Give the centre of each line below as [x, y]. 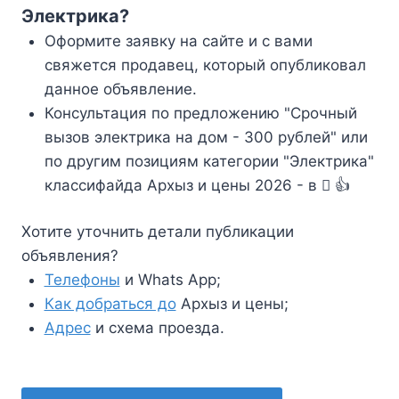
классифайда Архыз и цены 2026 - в [183, 185]
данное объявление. [120, 89]
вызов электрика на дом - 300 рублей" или [206, 137]
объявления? [70, 256]
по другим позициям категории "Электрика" [209, 161]
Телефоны [82, 280]
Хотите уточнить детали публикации [158, 232]
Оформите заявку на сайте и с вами [178, 41]
